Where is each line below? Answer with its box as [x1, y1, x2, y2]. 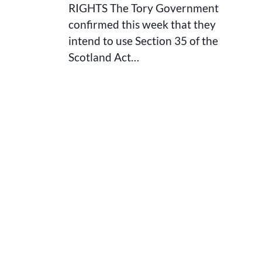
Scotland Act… [68, 50, 139, 64]
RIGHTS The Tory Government [68, 1, 219, 15]
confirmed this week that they [68, 18, 216, 31]
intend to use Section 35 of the [68, 34, 218, 47]
